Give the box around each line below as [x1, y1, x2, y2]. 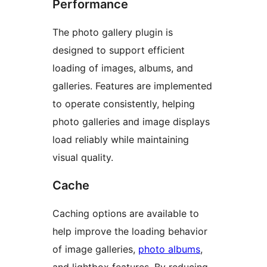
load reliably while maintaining [52, 133, 189, 146]
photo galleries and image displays [52, 116, 210, 128]
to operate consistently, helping [52, 98, 195, 110]
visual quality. [52, 151, 113, 164]
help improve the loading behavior [52, 225, 207, 238]
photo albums [138, 243, 200, 256]
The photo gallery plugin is [52, 26, 173, 39]
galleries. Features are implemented [52, 80, 212, 92]
